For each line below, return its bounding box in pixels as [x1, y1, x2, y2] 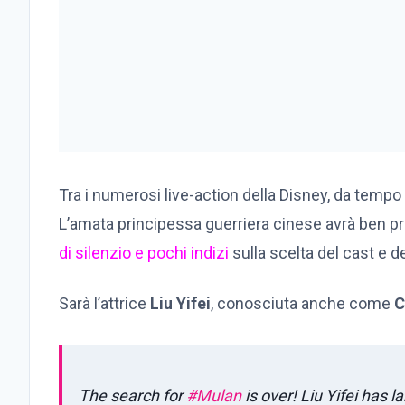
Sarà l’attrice [59, 294, 150, 314]
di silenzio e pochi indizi [59, 243, 229, 263]
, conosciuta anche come [211, 294, 394, 314]
